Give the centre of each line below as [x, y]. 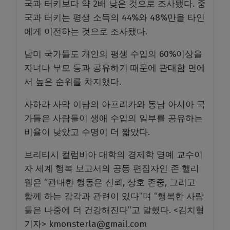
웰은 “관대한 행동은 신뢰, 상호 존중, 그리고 [110, 183]
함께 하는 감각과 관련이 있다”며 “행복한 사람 [114, 197]
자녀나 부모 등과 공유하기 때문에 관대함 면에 [115, 68]
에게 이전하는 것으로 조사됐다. [87, 32]
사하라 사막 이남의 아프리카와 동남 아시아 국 [115, 105]
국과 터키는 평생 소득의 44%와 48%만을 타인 [114, 18]
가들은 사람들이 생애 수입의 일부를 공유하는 [113, 119]
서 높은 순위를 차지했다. [74, 82]
